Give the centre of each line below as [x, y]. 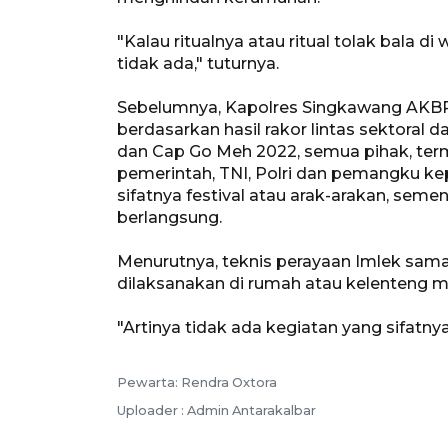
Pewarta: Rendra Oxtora [197, 382]
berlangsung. [169, 217]
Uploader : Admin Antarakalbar [216, 410]
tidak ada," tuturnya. [198, 63]
